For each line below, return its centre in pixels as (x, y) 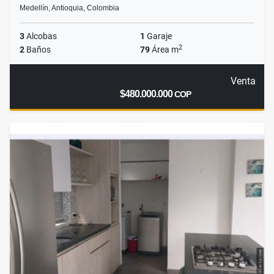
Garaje (158, 36)
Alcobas (41, 36)
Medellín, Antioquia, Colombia (69, 8)
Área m (164, 50)
